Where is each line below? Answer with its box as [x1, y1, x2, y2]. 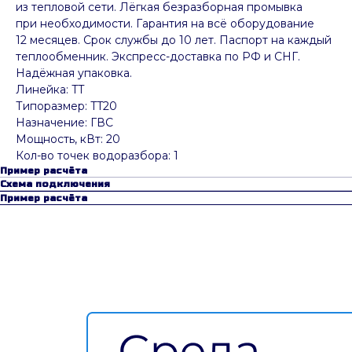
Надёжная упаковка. [16, 66, 132, 81]
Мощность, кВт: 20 [16, 132, 120, 147]
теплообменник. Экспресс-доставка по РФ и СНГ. [16, 49, 300, 64]
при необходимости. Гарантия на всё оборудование [16, 16, 314, 31]
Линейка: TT [16, 82, 84, 97]
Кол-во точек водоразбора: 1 [16, 148, 178, 163]
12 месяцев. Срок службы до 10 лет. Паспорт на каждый [16, 33, 332, 48]
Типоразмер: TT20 [16, 99, 117, 114]
